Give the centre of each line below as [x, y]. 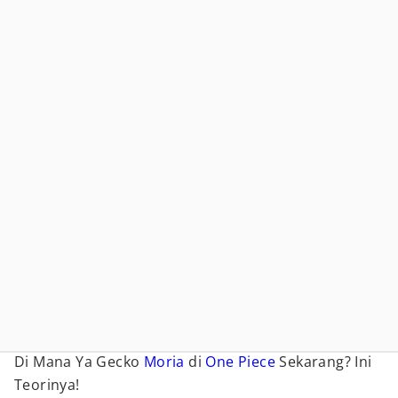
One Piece [241, 362]
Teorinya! [47, 385]
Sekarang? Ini [324, 362]
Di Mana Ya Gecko [79, 362]
